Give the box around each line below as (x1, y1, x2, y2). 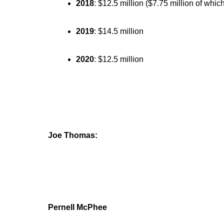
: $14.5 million (94, 27, 143, 35)
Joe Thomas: (48, 131, 99, 139)
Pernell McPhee (48, 203, 107, 211)
